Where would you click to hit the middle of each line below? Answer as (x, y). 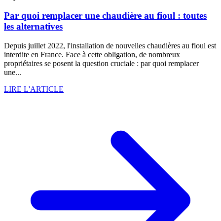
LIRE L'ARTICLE (34, 89)
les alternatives (33, 27)
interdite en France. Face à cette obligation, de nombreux (92, 55)
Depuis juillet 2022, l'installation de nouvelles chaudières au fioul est (110, 46)
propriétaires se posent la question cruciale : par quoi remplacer (101, 64)
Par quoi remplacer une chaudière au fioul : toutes (105, 16)
